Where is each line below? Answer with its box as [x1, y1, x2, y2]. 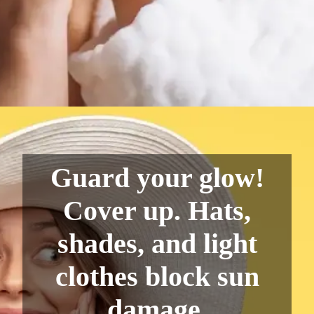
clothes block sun [55, 261, 259, 293]
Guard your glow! [50, 162, 264, 194]
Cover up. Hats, [63, 195, 251, 227]
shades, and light [57, 228, 257, 260]
